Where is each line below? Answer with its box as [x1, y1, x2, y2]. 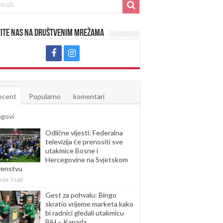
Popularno [29, 92, 61, 101]
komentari [73, 92, 105, 101]
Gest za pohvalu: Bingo [45, 191, 116, 199]
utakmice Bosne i [45, 146, 98, 155]
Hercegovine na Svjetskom [45, 155, 128, 164]
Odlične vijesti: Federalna [45, 128, 123, 137]
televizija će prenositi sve [45, 137, 123, 146]
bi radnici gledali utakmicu [45, 209, 124, 217]
